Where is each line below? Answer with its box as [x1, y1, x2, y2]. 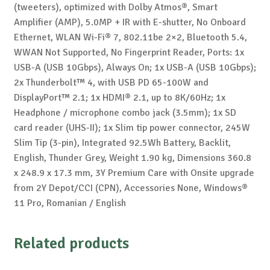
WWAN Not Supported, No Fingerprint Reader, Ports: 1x [13, 46, 244, 59]
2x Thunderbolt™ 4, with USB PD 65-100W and [13, 77, 209, 89]
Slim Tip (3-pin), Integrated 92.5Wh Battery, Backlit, [13, 137, 231, 149]
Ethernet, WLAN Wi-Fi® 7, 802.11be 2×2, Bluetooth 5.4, [13, 31, 247, 44]
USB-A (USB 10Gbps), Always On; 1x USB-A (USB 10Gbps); [13, 61, 256, 74]
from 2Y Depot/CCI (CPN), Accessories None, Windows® [13, 182, 248, 195]
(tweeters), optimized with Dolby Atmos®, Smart [13, 1, 218, 14]
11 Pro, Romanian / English [13, 197, 126, 210]
